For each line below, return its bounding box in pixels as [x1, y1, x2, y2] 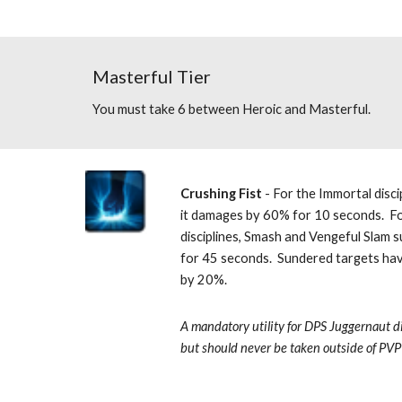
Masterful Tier [92, 66, 211, 87]
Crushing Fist [180, 186, 263, 201]
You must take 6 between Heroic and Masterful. [92, 101, 371, 117]
